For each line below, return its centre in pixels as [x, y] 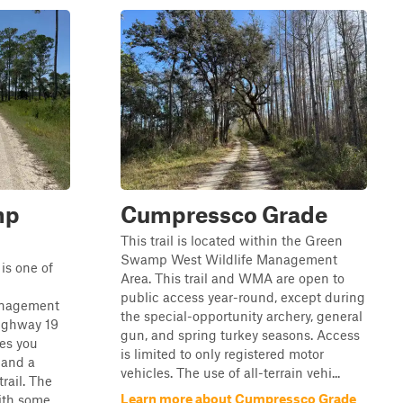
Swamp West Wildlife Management [229, 259]
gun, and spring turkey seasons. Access [240, 335]
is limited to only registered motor [222, 354]
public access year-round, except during [243, 297]
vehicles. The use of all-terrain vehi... [230, 372]
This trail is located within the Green [232, 240]
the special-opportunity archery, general [242, 316]
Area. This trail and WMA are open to [233, 278]
